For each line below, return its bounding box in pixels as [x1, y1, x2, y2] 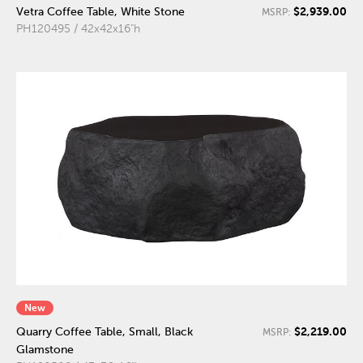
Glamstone [16, 343, 74, 356]
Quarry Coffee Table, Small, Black [16, 325, 193, 338]
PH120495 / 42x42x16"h [16, 23, 140, 36]
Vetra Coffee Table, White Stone [16, 6, 185, 19]
